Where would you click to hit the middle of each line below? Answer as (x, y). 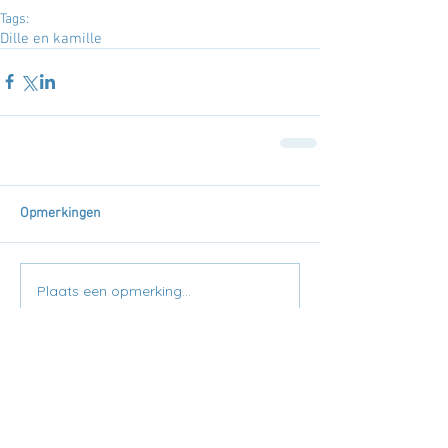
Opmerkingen (60, 213)
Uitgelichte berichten (124, 379)
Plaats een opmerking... (114, 291)
